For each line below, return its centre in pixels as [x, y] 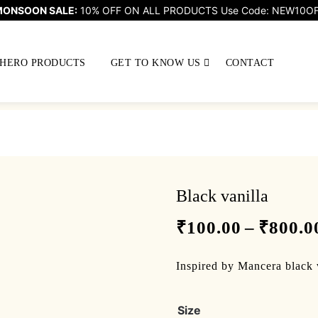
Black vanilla [223, 196]
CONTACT [250, 63]
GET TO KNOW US [155, 63]
